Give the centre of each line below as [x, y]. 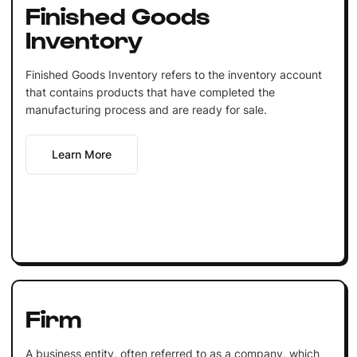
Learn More [81, 154]
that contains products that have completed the [150, 92]
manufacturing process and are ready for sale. [146, 109]
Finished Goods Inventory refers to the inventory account [173, 74]
